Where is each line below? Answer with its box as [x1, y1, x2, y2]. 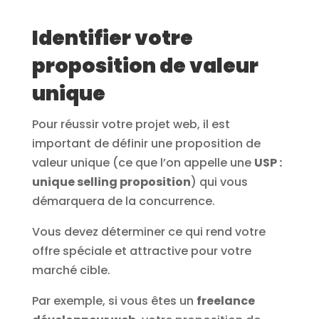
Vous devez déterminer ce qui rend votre [31, 224, 266, 241]
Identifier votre [31, 24, 193, 53]
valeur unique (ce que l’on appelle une [31, 155, 254, 172]
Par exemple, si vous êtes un [31, 293, 197, 310]
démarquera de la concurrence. [31, 193, 215, 210]
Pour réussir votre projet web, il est [31, 116, 230, 133]
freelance [196, 293, 255, 310]
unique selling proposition [31, 174, 191, 191]
